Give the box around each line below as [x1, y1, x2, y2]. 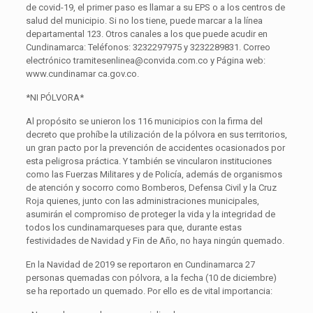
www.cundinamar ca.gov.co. [25, 68, 139, 79]
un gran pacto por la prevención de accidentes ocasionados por [25, 142, 285, 153]
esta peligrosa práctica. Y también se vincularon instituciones [25, 155, 272, 166]
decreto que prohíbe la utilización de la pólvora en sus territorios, [25, 129, 287, 140]
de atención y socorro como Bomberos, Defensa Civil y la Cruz [25, 182, 277, 193]
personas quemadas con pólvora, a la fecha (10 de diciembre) [25, 272, 277, 283]
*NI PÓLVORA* [25, 92, 84, 103]
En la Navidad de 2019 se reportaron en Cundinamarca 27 [25, 259, 255, 270]
